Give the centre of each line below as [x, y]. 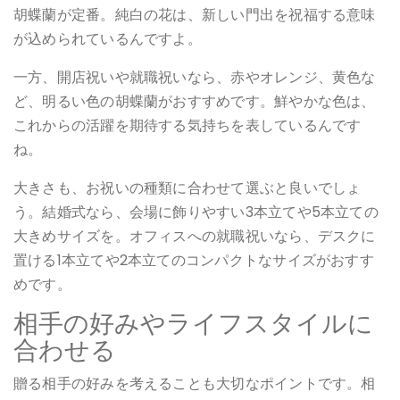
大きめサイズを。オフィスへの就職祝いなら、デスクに [195, 236]
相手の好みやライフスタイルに [193, 323]
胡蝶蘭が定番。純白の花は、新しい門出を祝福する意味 [195, 14]
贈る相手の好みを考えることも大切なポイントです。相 [195, 383]
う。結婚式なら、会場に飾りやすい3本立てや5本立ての [196, 212]
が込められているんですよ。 [108, 38]
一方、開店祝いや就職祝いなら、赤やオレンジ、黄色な [195, 77]
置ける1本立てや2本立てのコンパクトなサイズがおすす [194, 260]
